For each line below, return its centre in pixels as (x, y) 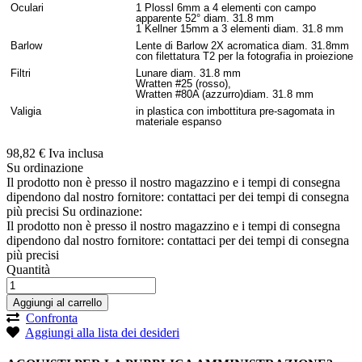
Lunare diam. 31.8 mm (188, 73)
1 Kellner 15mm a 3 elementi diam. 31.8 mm (240, 28)
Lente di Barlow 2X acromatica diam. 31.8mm (242, 45)
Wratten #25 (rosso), (183, 83)
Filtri (21, 73)
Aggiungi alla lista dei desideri (102, 332)
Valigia (26, 111)
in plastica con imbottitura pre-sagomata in (235, 111)
